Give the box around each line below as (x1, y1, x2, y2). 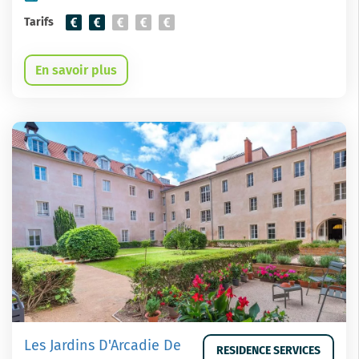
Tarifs (24, 15, 54, 29)
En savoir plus (35, 63, 117, 78)
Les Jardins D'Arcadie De (24, 337, 181, 354)
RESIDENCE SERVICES (216, 344, 321, 357)
